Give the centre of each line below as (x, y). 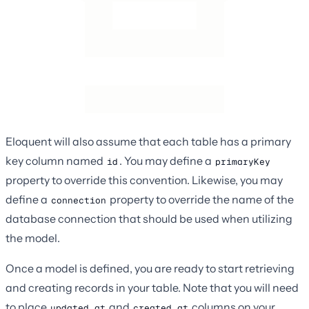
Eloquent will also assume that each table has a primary (148, 141)
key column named (56, 160)
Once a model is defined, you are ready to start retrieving (150, 268)
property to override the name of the (201, 199)
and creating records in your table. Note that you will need (152, 287)
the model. (33, 238)
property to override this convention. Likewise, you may (144, 180)
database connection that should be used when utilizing (149, 218)
